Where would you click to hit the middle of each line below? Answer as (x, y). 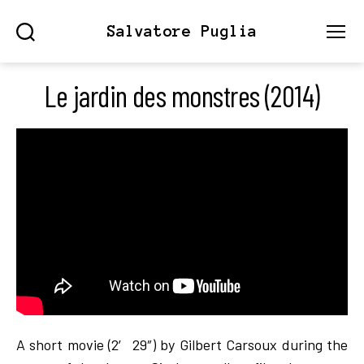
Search (38, 49)
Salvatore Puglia (182, 31)
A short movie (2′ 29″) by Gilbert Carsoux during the (182, 344)
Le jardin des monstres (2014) (182, 95)
